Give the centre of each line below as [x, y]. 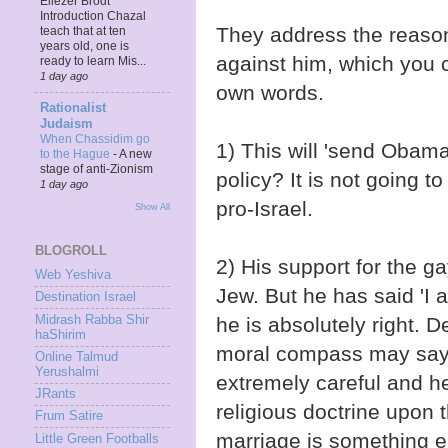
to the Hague [76, 154]
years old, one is [84, 45]
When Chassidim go [95, 139]
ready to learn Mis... [93, 60]
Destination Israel [85, 297]
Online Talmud [76, 356]
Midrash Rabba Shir [92, 319]
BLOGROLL [71, 251]
